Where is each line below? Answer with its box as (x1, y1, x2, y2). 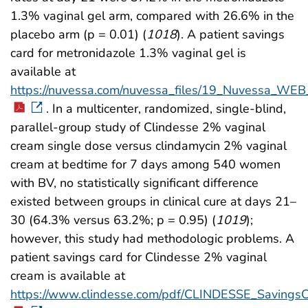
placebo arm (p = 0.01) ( (10, 26, 146, 43)
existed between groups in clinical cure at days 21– (10, 193, 296, 210)
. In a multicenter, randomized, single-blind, (46, 100, 286, 118)
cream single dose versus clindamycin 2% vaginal (10, 137, 287, 155)
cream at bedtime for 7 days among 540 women (10, 156, 280, 173)
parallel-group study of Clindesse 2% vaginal (10, 119, 265, 136)
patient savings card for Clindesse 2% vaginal (10, 249, 267, 266)
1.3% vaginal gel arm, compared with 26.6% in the (10, 8, 294, 25)
